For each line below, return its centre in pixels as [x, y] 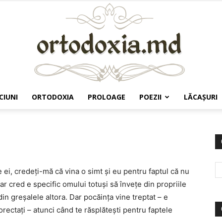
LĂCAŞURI [201, 97]
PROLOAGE [107, 97]
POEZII [150, 97]
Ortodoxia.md [133, 117]
